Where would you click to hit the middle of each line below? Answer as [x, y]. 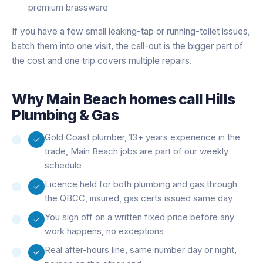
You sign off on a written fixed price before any [139, 217]
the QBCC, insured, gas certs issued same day [139, 198]
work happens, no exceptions [104, 231]
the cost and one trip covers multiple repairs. [102, 60]
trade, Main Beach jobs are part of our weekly [136, 151]
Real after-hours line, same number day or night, [141, 249]
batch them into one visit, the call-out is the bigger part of [127, 46]
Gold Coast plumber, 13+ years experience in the [142, 137]
